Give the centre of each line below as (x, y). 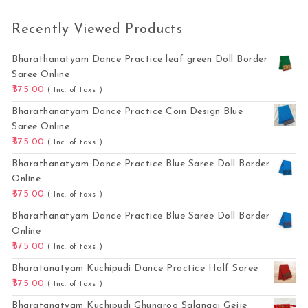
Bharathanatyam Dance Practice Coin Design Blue (128, 112)
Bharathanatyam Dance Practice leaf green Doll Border (140, 60)
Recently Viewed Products (97, 30)
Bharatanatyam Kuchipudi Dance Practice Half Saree (135, 269)
